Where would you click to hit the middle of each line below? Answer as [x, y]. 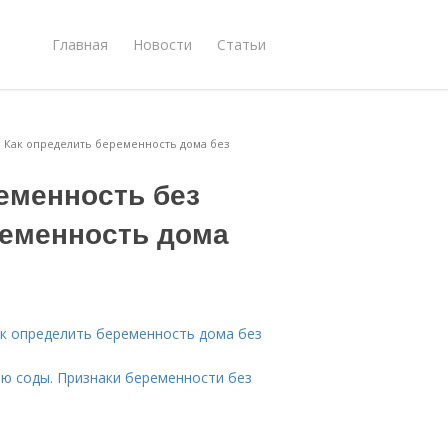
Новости [162, 44]
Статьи [241, 44]
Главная [80, 44]
